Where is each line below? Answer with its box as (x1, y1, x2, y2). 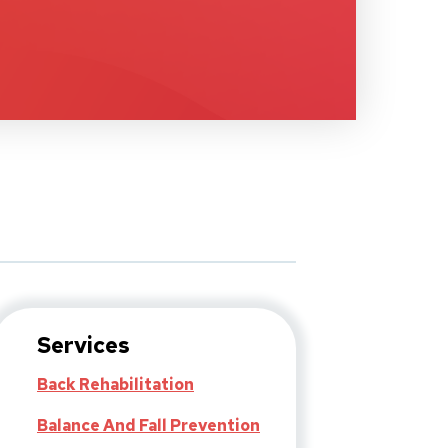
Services (37, 331, 130, 361)
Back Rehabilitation (37, 374, 194, 396)
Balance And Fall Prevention (37, 415, 260, 437)
